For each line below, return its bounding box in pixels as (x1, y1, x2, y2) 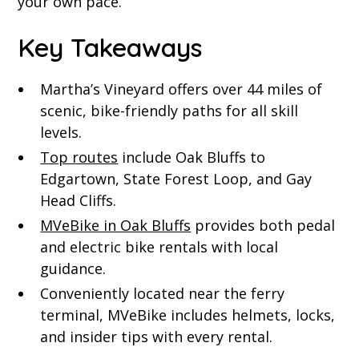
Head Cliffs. (40, 191, 117, 211)
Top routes (40, 147, 119, 167)
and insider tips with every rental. (40, 327, 273, 347)
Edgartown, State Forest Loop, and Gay (40, 169, 313, 189)
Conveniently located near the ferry (40, 284, 285, 304)
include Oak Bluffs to (118, 147, 266, 167)
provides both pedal (191, 216, 336, 236)
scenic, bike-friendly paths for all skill (40, 101, 299, 121)
